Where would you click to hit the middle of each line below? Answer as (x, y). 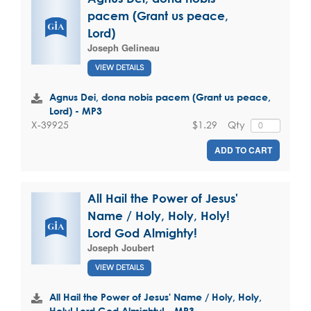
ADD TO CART (243, 150)
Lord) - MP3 (76, 111)
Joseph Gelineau (124, 47)
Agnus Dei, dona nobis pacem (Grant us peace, (160, 97)
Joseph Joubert (121, 247)
